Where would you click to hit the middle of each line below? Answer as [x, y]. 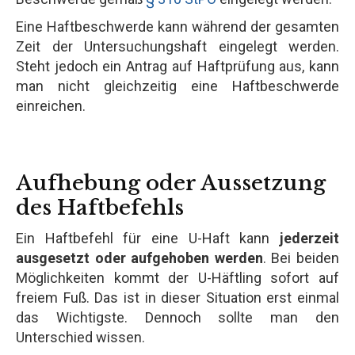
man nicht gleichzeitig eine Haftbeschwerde [177, 86]
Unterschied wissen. [80, 337]
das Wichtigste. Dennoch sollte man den [177, 317]
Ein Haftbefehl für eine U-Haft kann [148, 238]
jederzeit [309, 238]
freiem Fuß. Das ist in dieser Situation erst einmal [177, 297]
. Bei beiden [301, 258]
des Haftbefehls [100, 207]
